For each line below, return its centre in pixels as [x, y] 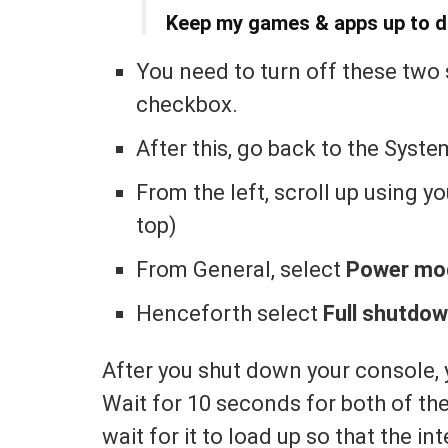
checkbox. [187, 105]
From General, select [241, 270]
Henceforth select [230, 314]
